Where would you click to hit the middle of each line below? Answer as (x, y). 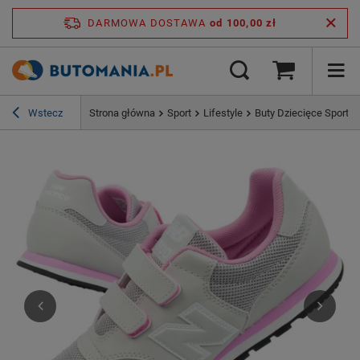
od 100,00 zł (243, 23)
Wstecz (44, 113)
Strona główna (122, 113)
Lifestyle (223, 113)
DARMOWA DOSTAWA (147, 23)
